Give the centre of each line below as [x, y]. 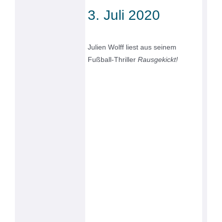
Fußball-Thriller [113, 60]
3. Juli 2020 [124, 15]
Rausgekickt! [158, 60]
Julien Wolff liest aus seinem [132, 47]
